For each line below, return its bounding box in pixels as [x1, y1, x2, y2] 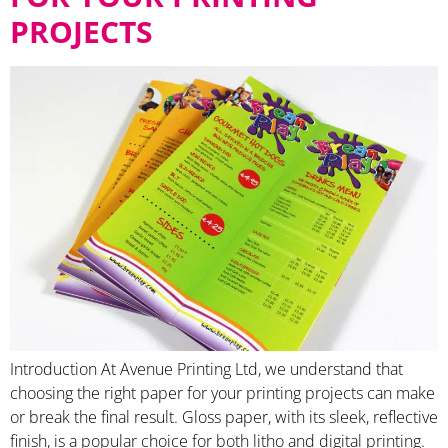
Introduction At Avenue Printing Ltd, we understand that [10, 357, 403, 380]
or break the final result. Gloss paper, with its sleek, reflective [10, 405, 438, 428]
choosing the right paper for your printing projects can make [10, 381, 435, 404]
